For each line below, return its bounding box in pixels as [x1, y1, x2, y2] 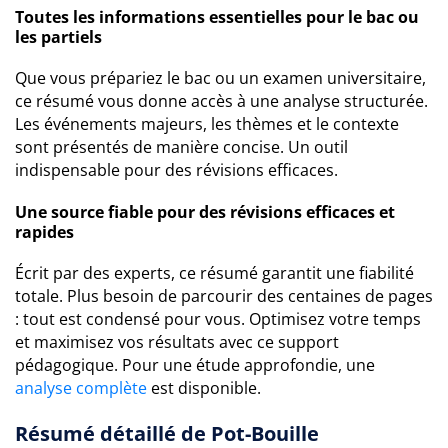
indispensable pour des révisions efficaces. [15, 159, 338, 181]
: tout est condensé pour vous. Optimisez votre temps [15, 308, 421, 330]
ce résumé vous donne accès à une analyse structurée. [15, 90, 428, 112]
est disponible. [147, 377, 261, 399]
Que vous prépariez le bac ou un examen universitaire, [15, 67, 426, 89]
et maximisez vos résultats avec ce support [15, 331, 339, 353]
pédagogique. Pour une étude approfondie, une [15, 354, 375, 376]
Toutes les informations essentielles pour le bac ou [15, 6, 419, 28]
